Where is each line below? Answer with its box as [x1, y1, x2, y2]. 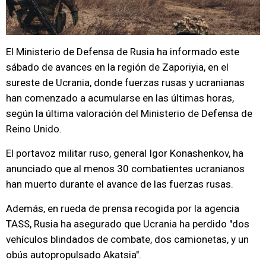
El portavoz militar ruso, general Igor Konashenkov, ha [6, 147, 243, 159]
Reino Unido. [6, 123, 62, 135]
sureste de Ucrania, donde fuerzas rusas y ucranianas [6, 77, 245, 88]
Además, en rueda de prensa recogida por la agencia [6, 202, 239, 214]
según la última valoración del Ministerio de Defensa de [6, 107, 252, 119]
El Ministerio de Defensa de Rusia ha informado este [6, 46, 239, 58]
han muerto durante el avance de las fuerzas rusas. [6, 178, 233, 190]
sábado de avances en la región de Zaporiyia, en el [6, 61, 229, 73]
